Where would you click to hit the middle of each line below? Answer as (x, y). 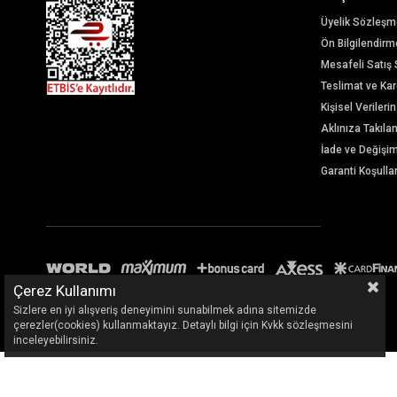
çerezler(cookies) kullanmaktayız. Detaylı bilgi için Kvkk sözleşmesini (183, 325)
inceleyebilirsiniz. (56, 340)
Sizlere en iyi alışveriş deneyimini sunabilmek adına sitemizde (165, 310)
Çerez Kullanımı (65, 291)
